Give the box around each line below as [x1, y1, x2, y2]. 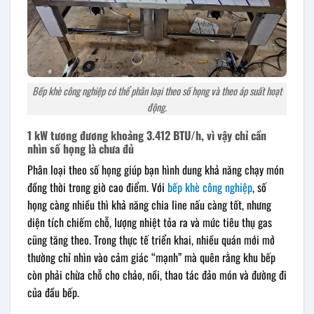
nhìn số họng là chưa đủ [27, 139, 134, 157]
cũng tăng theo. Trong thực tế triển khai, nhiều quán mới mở [27, 231, 275, 248]
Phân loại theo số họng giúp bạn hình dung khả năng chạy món [27, 161, 284, 178]
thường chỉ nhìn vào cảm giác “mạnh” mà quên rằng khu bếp [27, 248, 275, 266]
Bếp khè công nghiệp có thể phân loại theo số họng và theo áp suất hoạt [32, 83, 282, 98]
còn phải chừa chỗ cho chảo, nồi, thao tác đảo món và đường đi [27, 266, 287, 283]
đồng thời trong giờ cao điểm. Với [27, 178, 168, 196]
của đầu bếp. [27, 283, 79, 301]
